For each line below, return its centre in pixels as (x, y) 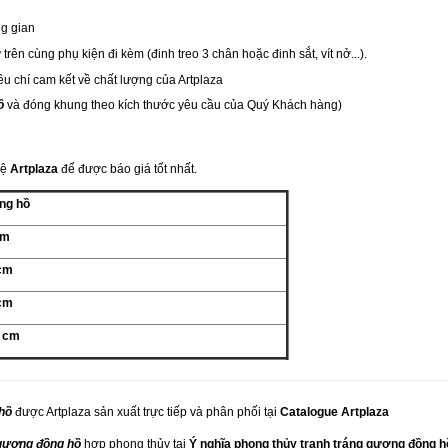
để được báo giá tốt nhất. (129, 169)
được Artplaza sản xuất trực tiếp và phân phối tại (146, 412)
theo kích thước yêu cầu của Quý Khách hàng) (215, 105)
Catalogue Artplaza (334, 412)
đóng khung (55, 105)
